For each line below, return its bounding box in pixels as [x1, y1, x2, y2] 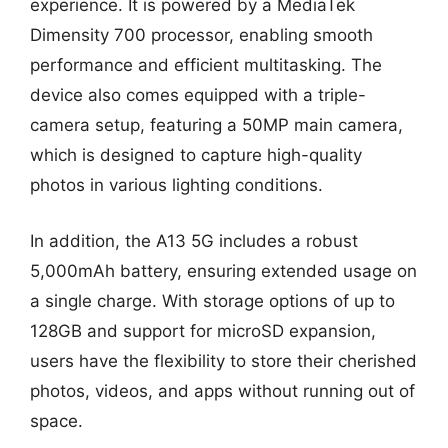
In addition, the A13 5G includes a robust [30, 230, 358, 251]
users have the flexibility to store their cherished [30, 350, 417, 371]
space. [30, 410, 83, 431]
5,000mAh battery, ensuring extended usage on [30, 260, 417, 281]
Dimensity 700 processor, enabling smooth [30, 25, 373, 45]
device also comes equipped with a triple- [30, 85, 366, 105]
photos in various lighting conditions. [30, 175, 323, 195]
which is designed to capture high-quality [30, 145, 362, 165]
